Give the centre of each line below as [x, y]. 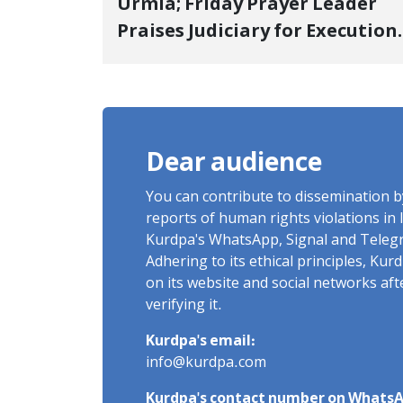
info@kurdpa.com [206, 364]
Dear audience [234, 165]
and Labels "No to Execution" [248, 60]
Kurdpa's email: [201, 342]
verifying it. [184, 306]
